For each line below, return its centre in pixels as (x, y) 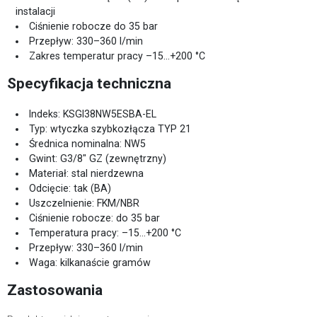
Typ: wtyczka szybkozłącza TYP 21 (110, 129)
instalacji (35, 11)
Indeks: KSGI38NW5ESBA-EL (93, 114)
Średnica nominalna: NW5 (88, 144)
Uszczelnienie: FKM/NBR (85, 203)
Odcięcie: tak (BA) (70, 188)
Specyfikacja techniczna (89, 83)
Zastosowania (55, 290)
